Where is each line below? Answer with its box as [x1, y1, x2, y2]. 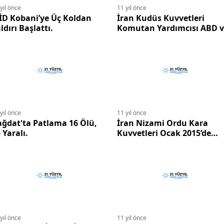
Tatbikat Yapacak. [117, 137, 188, 149]
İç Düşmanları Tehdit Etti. [117, 32, 219, 44]
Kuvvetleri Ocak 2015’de [117, 127, 211, 139]
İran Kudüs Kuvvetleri [117, 12, 204, 24]
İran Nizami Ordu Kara [117, 117, 208, 129]
